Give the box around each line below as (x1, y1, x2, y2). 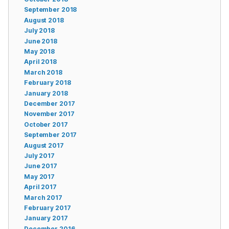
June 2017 (24, 162, 57, 170)
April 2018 (24, 58, 57, 66)
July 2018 (24, 27, 55, 35)
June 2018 (24, 37, 57, 45)
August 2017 (24, 141, 64, 149)
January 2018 (24, 89, 68, 97)
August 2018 (24, 16, 64, 24)
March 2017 (24, 193, 62, 201)
